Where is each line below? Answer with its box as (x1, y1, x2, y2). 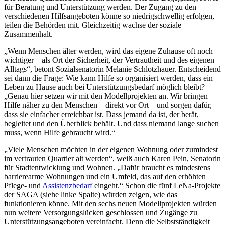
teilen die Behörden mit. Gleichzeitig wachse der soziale (4, 20, 181, 29)
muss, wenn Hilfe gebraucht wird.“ (4, 128, 115, 137)
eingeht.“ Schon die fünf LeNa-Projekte (92, 181, 220, 190)
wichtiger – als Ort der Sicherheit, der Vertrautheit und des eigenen (4, 55, 214, 64)
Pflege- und (4, 181, 42, 190)
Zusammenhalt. (4, 29, 53, 38)
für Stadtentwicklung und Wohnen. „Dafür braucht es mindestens (4, 163, 210, 172)
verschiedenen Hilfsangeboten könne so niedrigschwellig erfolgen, (4, 11, 214, 20)
